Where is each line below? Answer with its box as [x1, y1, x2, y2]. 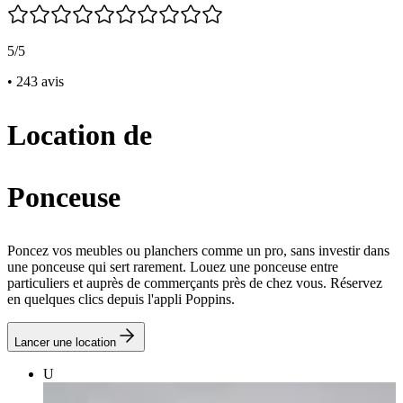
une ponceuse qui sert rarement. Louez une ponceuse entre [7, 259, 338, 274]
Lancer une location [14, 336, 116, 349]
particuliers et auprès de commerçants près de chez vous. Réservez [7, 275, 382, 291]
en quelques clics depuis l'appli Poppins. [7, 291, 235, 307]
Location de [7, 119, 152, 151]
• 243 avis [7, 74, 64, 89]
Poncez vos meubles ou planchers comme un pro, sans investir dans [7, 243, 390, 258]
